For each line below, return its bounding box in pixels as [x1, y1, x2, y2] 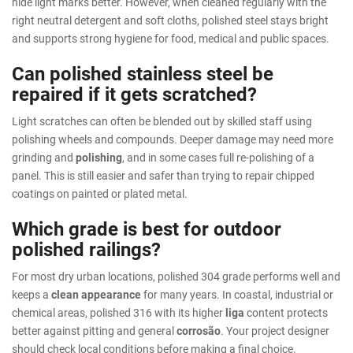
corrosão [176, 323, 221, 339]
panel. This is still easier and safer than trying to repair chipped [12, 168, 314, 184]
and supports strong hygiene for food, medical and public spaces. [12, 31, 329, 46]
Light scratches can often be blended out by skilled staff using [12, 113, 312, 129]
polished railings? [12, 236, 161, 262]
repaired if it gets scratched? [12, 81, 257, 107]
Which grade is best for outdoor [12, 216, 281, 242]
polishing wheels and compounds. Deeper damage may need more [12, 132, 333, 147]
